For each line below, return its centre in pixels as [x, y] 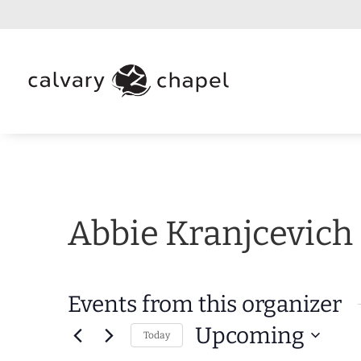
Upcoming [250, 335]
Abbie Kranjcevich [210, 233]
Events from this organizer [205, 304]
